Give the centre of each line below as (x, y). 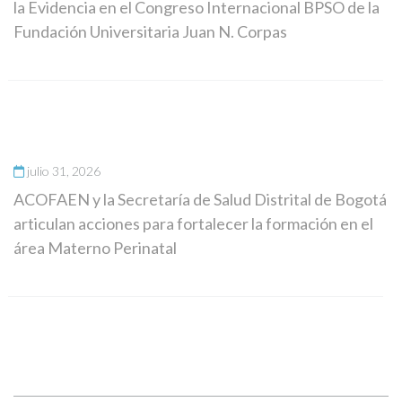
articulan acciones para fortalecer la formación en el (193, 223)
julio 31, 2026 (64, 170)
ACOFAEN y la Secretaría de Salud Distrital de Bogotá (200, 199)
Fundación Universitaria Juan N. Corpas (150, 31)
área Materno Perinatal (95, 247)
